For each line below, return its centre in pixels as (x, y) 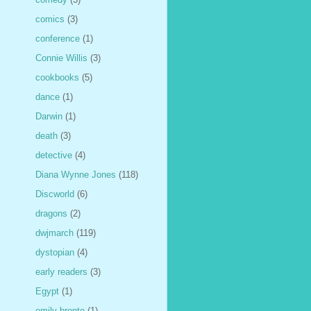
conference (58, 38)
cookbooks (57, 77)
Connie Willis (61, 58)
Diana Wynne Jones (76, 174)
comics (50, 19)
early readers (61, 271)
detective (54, 155)
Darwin (49, 116)
